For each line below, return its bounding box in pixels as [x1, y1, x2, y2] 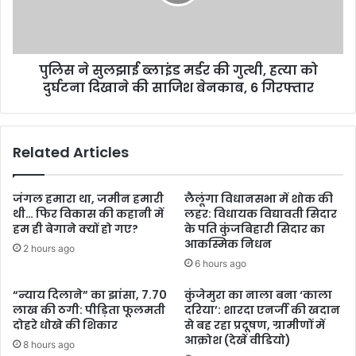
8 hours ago [23, 338, 75, 350]
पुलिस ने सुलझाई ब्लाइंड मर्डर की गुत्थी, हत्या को [38, 60, 318, 79]
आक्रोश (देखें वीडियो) [184, 331, 291, 348]
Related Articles [13, 141, 129, 162]
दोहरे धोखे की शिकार [13, 316, 118, 333]
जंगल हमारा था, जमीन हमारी [13, 190, 164, 207]
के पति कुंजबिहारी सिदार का [184, 220, 325, 237]
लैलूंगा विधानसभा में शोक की [184, 190, 333, 207]
